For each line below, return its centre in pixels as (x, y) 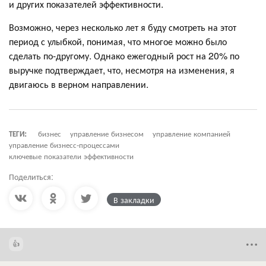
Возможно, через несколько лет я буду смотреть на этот (123, 27)
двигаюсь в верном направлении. (79, 84)
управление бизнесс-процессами (64, 144)
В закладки (134, 199)
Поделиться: (31, 176)
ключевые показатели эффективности (71, 156)
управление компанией (191, 133)
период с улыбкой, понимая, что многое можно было (118, 41)
